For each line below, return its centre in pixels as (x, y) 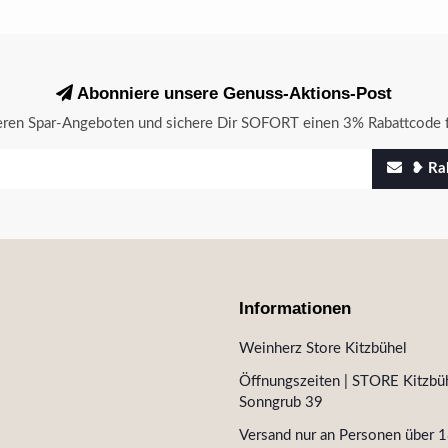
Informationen (295, 308)
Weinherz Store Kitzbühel (323, 348)
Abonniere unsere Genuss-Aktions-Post (232, 93)
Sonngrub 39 (281, 402)
